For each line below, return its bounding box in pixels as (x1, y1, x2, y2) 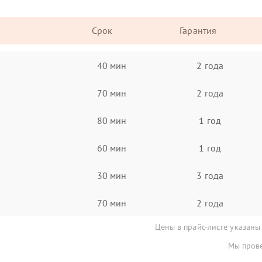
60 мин (96, 142, 127, 154)
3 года (196, 169, 223, 181)
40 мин (96, 59, 127, 71)
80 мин (96, 114, 127, 126)
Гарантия (180, 25, 217, 36)
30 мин (96, 169, 127, 181)
